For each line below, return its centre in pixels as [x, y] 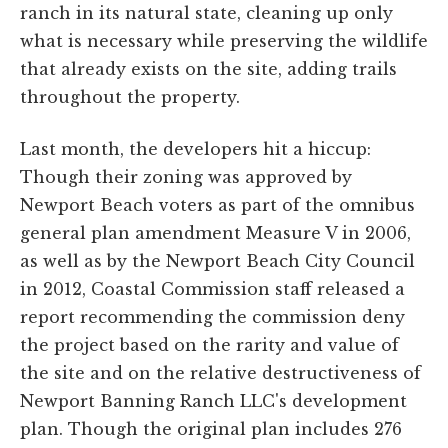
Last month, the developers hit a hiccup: [195, 149]
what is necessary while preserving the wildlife [224, 41]
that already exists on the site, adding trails [208, 69]
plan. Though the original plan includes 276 [211, 429]
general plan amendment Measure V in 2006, [215, 233]
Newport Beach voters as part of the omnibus [217, 205]
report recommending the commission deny [212, 317]
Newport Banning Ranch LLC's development [213, 401]
